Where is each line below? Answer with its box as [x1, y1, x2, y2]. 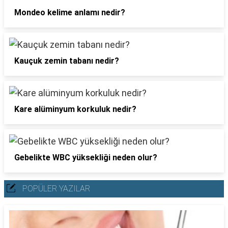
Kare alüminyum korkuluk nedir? [14, 104, 136, 114]
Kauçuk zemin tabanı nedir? [14, 56, 119, 66]
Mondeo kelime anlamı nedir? [14, 8, 125, 17]
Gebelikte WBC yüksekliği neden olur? [14, 153, 157, 162]
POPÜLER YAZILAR [22, 184, 90, 193]
